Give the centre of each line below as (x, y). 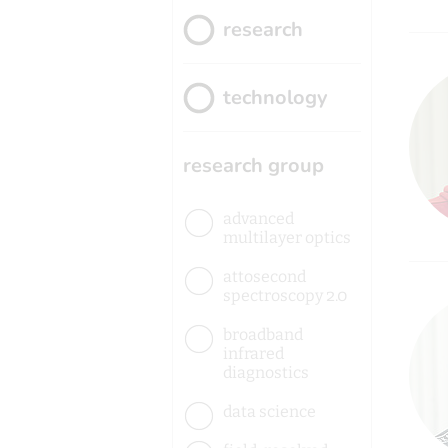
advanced (258, 218)
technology (275, 97)
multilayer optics (287, 237)
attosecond (264, 276)
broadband (263, 334)
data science (269, 411)
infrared (253, 353)
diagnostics (266, 372)
